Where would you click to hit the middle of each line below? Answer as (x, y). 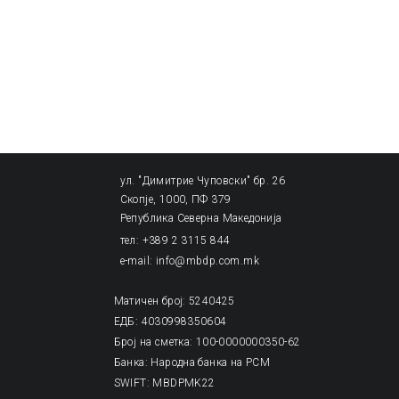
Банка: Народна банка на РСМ (187, 362)
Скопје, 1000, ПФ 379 (175, 200)
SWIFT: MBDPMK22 (160, 383)
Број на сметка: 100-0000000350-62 (203, 342)
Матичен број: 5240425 (170, 301)
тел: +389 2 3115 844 (175, 241)
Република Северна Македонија (201, 219)
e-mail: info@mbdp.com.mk (190, 261)
